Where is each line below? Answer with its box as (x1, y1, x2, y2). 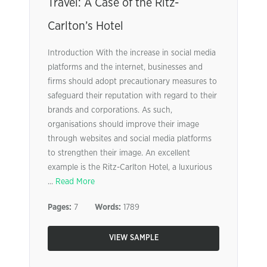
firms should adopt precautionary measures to (48, 77, 217, 86)
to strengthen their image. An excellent (48, 149, 190, 157)
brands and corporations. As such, (48, 106, 172, 114)
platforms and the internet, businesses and (48, 63, 203, 72)
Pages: (48, 203, 72, 212)
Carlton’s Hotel (48, 20, 123, 32)
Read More (55, 178, 95, 186)
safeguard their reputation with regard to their (48, 92, 217, 100)
